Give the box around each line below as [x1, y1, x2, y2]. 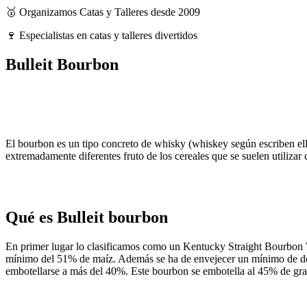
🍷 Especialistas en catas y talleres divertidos [5, 29, 197, 41]
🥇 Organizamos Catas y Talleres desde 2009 [5, 5, 200, 18]
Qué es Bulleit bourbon [5, 208, 168, 227]
